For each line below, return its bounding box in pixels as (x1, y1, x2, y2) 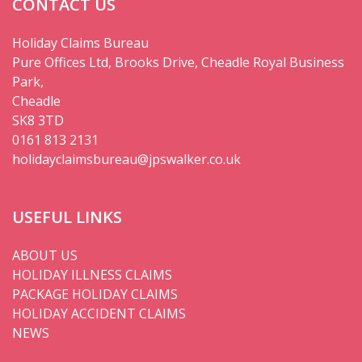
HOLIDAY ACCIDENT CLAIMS (12, 304, 186, 322)
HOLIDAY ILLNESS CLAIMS (12, 265, 172, 284)
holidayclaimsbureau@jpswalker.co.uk (12, 149, 241, 168)
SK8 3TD (12, 111, 64, 129)
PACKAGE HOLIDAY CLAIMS (12, 284, 178, 303)
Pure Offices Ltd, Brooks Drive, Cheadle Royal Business (12, 53, 344, 71)
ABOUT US (12, 246, 78, 264)
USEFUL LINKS (12, 205, 122, 228)
